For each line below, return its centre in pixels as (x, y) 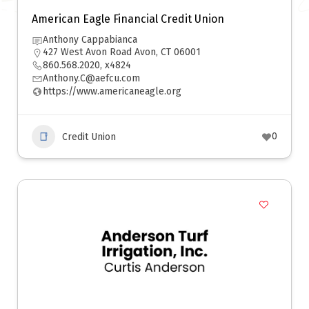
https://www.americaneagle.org (112, 91)
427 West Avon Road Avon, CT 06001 (122, 52)
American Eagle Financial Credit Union (128, 19)
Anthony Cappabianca (90, 40)
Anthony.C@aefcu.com (91, 78)
